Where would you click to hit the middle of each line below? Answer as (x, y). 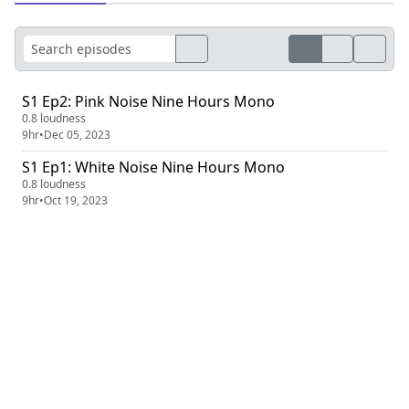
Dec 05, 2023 (77, 135)
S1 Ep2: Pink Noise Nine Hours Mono (148, 102)
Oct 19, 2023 (76, 201)
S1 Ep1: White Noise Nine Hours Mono (153, 168)
